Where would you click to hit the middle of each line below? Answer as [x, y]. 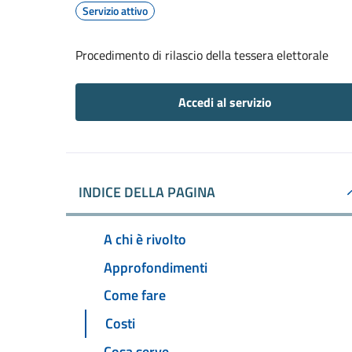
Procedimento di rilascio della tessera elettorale [202, 55]
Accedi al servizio [225, 102]
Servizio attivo [115, 11]
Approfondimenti [156, 267]
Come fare [135, 295]
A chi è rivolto [145, 239]
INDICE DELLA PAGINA [147, 192]
